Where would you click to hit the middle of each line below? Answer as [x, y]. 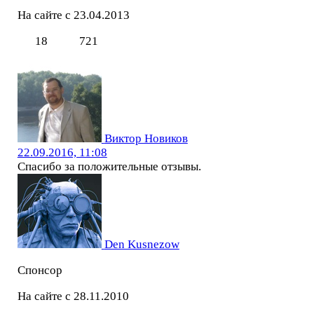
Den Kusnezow [142, 245]
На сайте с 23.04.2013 [73, 15]
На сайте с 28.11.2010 [73, 296]
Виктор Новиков [146, 139]
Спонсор [40, 270]
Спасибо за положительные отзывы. [109, 167]
